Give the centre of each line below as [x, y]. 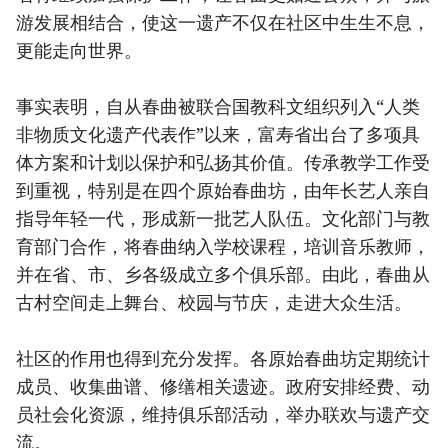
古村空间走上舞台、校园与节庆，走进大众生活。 [214, 302]
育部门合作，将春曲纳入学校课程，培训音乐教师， [223, 246]
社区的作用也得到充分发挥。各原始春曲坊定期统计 [223, 358]
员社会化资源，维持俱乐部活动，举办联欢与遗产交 [223, 414]
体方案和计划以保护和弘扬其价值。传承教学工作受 [223, 162]
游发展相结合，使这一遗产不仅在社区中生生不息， [223, 22]
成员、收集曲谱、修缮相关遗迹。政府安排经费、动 [223, 386]
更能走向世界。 [79, 50]
